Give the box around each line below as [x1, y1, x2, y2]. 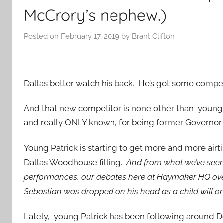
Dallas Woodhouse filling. [24, 157, 126, 167]
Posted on [24, 31, 61, 41]
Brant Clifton [132, 31, 175, 41]
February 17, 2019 [61, 31, 119, 41]
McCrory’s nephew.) [24, 5, 167, 25]
